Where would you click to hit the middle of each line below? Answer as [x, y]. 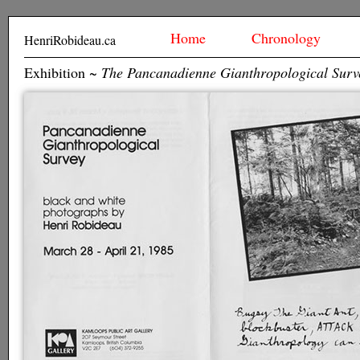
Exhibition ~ [63, 72]
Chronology [286, 38]
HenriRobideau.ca [70, 40]
